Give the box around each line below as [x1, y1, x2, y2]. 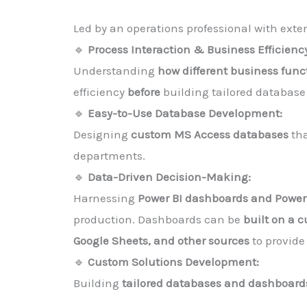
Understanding [73, 63, 158, 77]
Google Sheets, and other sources [73, 233, 249, 247]
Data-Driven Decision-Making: [88, 169, 251, 184]
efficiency [73, 84, 127, 99]
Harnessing [73, 191, 138, 205]
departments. [73, 148, 145, 162]
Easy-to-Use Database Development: [88, 106, 282, 120]
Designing [73, 127, 131, 141]
